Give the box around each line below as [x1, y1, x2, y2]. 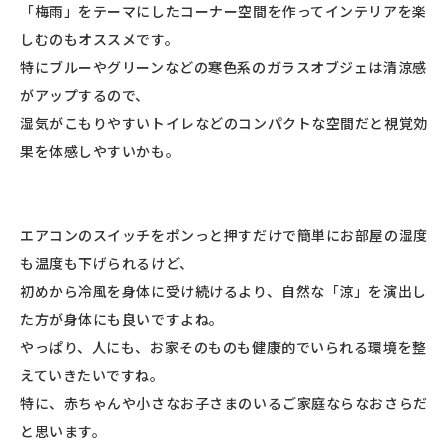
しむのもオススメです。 [20, 28, 180, 49]
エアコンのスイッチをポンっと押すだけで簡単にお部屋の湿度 [20, 224, 428, 245]
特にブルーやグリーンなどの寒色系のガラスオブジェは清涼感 [20, 56, 427, 77]
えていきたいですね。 [20, 364, 165, 385]
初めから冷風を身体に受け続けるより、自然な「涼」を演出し [20, 280, 427, 301]
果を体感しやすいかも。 [20, 140, 181, 161]
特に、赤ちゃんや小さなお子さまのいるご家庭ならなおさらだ [20, 392, 428, 413]
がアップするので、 [20, 84, 151, 105]
